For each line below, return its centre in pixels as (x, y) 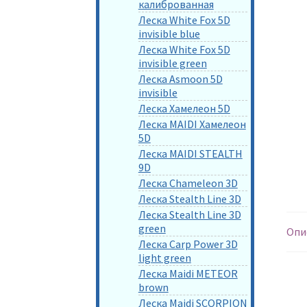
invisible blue (169, 33)
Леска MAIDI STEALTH (190, 153)
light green (164, 257)
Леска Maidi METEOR (188, 273)
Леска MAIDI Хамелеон (192, 124)
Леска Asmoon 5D (180, 78)
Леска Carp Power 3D (188, 244)
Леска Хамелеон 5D (184, 108)
